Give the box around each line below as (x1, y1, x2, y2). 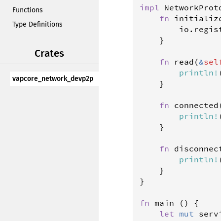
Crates (35, 47, 64, 60)
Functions (12, 6, 43, 14)
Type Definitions (12, 20, 63, 29)
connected (174, 100, 219, 110)
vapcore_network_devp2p (12, 74, 93, 83)
